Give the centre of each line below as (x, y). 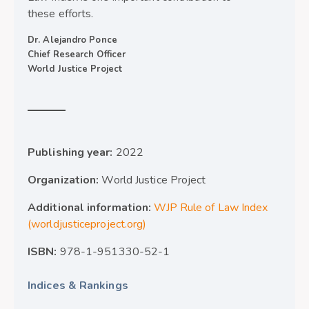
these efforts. (61, 14)
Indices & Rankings (78, 286)
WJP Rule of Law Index (211, 208)
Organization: (65, 180)
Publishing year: (72, 153)
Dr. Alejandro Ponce (72, 40)
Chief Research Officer (77, 55)
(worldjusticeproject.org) (87, 225)
